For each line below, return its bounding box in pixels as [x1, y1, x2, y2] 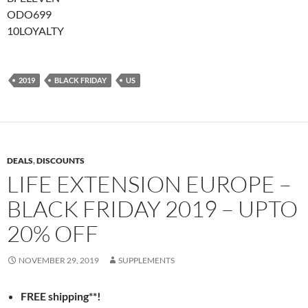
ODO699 [7, 8, 52, 21]
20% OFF [7, 219, 98, 247]
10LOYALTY [7, 24, 64, 37]
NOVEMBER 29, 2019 [19, 255, 99, 265]
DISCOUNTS [36, 155, 85, 166]
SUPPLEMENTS [118, 255, 175, 265]
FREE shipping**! [21, 289, 101, 302]
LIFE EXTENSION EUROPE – [7, 170, 291, 198]
